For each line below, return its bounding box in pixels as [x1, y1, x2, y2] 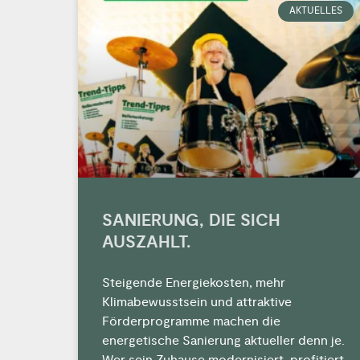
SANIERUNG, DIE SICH [102, 209, 280, 231]
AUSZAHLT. [102, 231, 190, 253]
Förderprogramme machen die [102, 313, 280, 329]
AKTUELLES [288, 4, 342, 17]
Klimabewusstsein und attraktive [102, 293, 292, 310]
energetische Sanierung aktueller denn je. [102, 332, 345, 349]
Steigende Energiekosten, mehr [102, 274, 285, 291]
